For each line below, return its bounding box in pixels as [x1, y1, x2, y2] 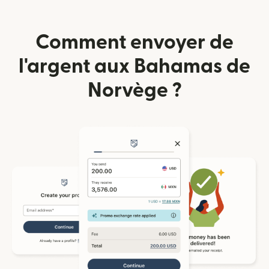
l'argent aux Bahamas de [19, 56, 250, 77]
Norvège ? [87, 80, 182, 101]
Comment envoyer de [35, 32, 234, 53]
